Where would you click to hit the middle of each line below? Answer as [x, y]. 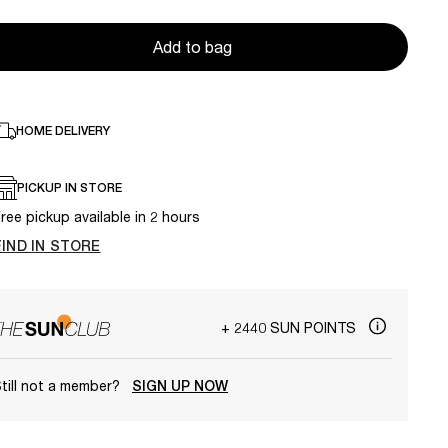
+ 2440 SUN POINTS [290, 327]
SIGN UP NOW [180, 385]
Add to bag [192, 47]
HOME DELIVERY [63, 131]
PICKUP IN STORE [69, 188]
